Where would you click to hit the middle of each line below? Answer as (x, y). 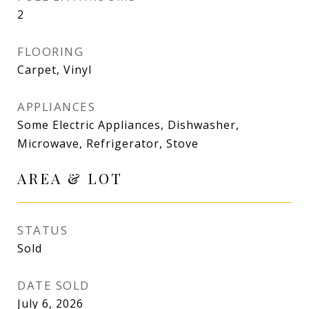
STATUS (42, 230)
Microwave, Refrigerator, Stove (108, 143)
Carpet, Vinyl (54, 70)
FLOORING (50, 51)
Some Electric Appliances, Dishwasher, (128, 125)
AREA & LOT (70, 178)
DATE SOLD (53, 285)
